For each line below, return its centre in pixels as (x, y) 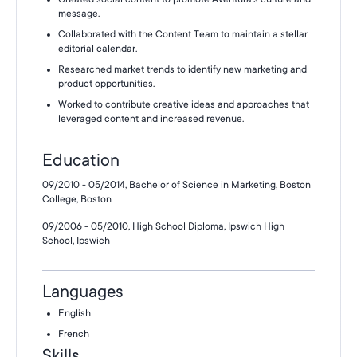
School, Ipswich (76, 241)
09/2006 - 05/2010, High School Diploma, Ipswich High (163, 226)
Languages (82, 292)
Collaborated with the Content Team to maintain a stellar (183, 34)
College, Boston (77, 199)
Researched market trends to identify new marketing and (182, 69)
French (74, 334)
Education (81, 160)
